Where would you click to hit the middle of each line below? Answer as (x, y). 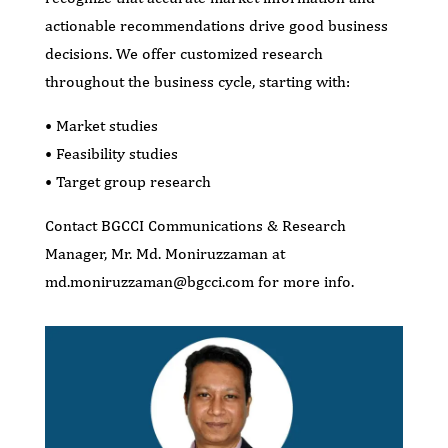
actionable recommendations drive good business (216, 25)
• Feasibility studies (111, 153)
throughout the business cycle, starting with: (197, 81)
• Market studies (101, 125)
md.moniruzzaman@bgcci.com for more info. (199, 281)
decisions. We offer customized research (183, 53)
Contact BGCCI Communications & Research (195, 225)
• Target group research (127, 181)
